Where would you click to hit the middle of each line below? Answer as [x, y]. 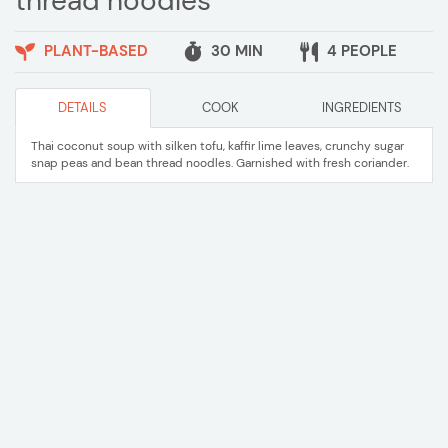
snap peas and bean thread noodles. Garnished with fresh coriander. [220, 162]
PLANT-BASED [94, 50]
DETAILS [83, 107]
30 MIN [235, 50]
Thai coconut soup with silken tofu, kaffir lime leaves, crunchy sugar [217, 145]
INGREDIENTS [362, 107]
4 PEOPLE [359, 50]
